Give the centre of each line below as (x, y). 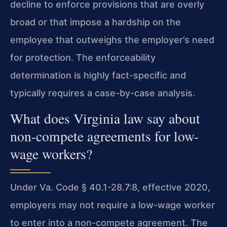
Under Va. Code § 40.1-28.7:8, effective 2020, (110, 187)
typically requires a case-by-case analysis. (103, 93)
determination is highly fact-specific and (98, 75)
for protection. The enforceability (83, 58)
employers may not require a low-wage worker (112, 205)
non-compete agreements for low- (104, 136)
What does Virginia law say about (105, 118)
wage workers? (51, 154)
